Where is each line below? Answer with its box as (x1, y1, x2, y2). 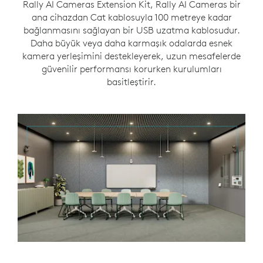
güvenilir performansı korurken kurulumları (41, 63, 222, 75)
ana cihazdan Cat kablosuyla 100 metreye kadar (31, 11, 232, 23)
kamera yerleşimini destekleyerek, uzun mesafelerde (22, 50, 241, 62)
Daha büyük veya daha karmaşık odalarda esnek (31, 37, 232, 49)
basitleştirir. (107, 76, 156, 87)
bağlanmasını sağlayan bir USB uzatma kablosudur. (23, 24, 240, 36)
